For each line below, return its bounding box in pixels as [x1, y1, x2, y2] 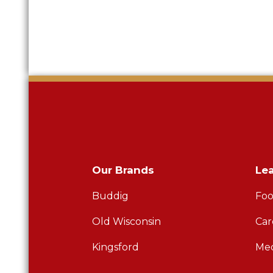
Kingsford [92, 241, 140, 253]
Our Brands [92, 163, 155, 176]
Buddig [92, 190, 129, 202]
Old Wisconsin [92, 215, 161, 227]
